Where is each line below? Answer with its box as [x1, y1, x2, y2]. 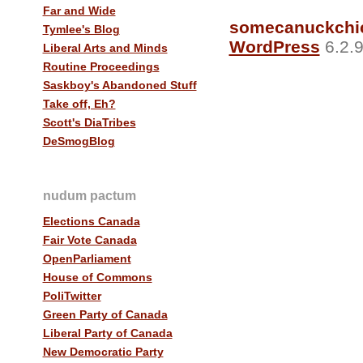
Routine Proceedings [42, 59, 160, 73]
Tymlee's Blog [42, 22, 120, 36]
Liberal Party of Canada [42, 327, 173, 340]
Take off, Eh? [42, 96, 116, 110]
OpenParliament [42, 252, 131, 266]
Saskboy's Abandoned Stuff [42, 78, 197, 92]
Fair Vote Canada [42, 233, 137, 247]
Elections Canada [42, 215, 140, 228]
